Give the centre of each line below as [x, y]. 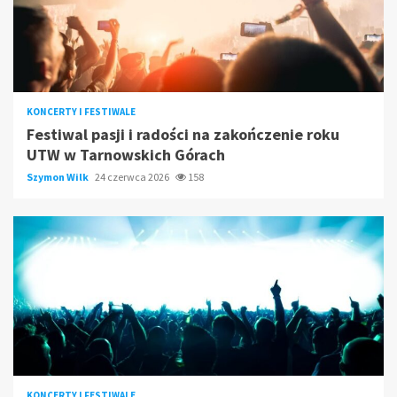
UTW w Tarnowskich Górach [126, 155]
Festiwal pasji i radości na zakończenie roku [183, 135]
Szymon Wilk [58, 177]
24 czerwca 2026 [133, 177]
